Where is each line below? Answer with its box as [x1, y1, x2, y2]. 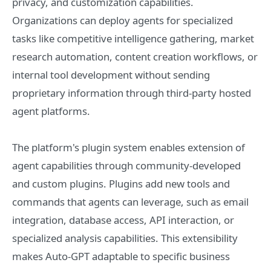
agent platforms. [12, 104, 90, 118]
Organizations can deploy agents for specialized [12, 13, 233, 27]
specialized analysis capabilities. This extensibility [12, 231, 238, 245]
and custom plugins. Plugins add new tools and [12, 177, 230, 191]
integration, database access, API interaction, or [12, 213, 234, 227]
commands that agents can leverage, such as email [12, 195, 249, 209]
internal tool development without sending [12, 68, 210, 82]
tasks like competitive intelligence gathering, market [12, 31, 254, 45]
